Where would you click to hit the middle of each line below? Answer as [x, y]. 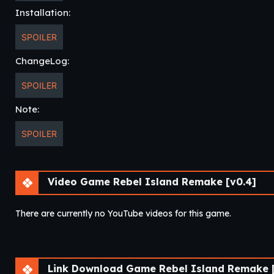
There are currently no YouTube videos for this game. [123, 213]
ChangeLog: [42, 61]
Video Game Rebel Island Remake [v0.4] [150, 181]
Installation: [43, 12]
